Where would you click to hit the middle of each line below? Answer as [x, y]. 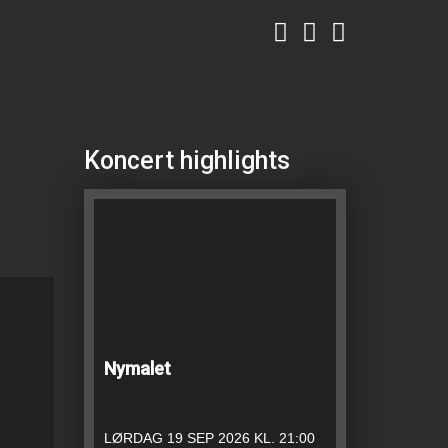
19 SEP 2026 [208, 438]
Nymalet [137, 368]
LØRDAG [133, 438]
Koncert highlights [186, 160]
